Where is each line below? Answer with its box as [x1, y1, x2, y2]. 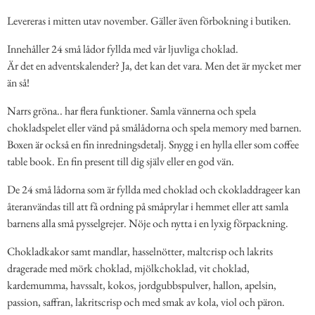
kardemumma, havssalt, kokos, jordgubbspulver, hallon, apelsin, [7, 277, 276, 292]
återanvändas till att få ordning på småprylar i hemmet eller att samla [7, 198, 288, 214]
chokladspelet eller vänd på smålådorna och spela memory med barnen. [7, 120, 302, 135]
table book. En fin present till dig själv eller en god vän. [7, 153, 234, 169]
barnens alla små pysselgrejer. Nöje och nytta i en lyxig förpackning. [7, 215, 288, 231]
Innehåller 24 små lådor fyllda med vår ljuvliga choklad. [7, 41, 238, 56]
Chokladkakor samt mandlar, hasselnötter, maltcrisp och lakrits [7, 243, 273, 259]
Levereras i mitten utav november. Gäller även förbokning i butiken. [7, 13, 291, 28]
